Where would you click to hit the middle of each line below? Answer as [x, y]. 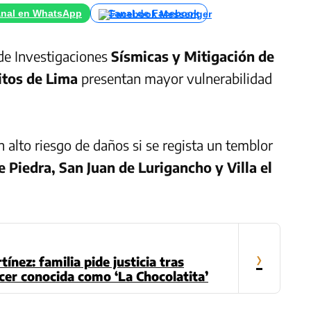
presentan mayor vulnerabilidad [175, 78]
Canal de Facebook [153, 14]
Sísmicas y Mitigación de [193, 56]
